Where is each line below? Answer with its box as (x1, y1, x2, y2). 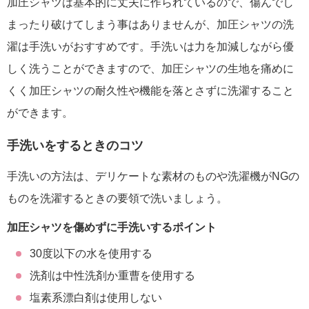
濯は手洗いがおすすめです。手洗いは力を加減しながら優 (7, 41, 294, 53)
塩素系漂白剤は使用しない (29, 292, 162, 304)
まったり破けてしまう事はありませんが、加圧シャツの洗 (7, 19, 294, 31)
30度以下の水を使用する (29, 248, 152, 260)
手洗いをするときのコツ (7, 137, 143, 152)
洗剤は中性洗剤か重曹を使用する (29, 270, 195, 282)
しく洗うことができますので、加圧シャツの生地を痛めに (7, 63, 294, 75)
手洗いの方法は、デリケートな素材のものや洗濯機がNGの (7, 170, 299, 183)
